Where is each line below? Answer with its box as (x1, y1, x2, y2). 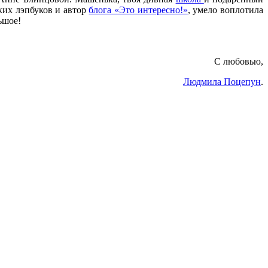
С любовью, (214, 56, 263, 67)
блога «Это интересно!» (89, 5, 188, 16)
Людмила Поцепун (183, 77, 261, 87)
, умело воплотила (187, 5, 264, 16)
